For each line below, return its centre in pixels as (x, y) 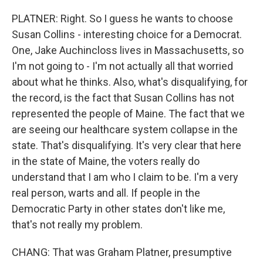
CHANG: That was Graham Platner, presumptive (122, 252)
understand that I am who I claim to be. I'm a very (125, 177)
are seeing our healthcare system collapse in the (125, 129)
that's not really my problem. (77, 225)
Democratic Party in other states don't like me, (118, 209)
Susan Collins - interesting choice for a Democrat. (127, 34)
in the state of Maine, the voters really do (106, 161)
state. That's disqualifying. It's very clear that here (127, 145)
